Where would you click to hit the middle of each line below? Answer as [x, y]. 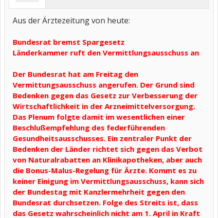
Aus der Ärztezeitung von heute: [71, 20]
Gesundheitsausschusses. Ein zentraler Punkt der [102, 138]
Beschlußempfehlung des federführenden [89, 127]
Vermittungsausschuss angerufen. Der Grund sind [104, 85]
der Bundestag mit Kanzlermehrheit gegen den [99, 192]
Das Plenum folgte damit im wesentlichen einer [99, 117]
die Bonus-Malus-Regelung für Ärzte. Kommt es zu [105, 170]
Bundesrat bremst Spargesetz [69, 42]
